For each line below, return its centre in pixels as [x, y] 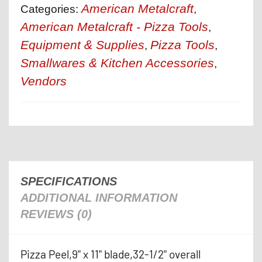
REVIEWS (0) [56, 214]
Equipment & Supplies [82, 44]
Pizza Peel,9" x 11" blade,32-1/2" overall [111, 254]
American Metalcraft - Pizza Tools [114, 26]
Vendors [44, 81]
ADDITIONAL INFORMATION [99, 197]
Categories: [51, 9]
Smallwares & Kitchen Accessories [117, 63]
